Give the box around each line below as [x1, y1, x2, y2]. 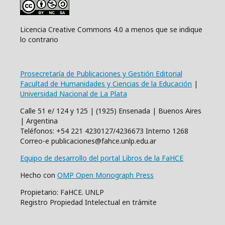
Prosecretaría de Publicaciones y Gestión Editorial [20, 69, 182, 78]
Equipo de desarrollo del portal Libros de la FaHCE [20, 153, 183, 163]
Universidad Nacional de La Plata [20, 89, 127, 98]
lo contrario [20, 35, 58, 44]
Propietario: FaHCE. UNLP [20, 187, 104, 197]
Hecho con [20, 170, 57, 180]
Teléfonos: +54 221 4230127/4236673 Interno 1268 [20, 126, 188, 136]
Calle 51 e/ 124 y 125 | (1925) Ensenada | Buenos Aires [20, 106, 201, 116]
